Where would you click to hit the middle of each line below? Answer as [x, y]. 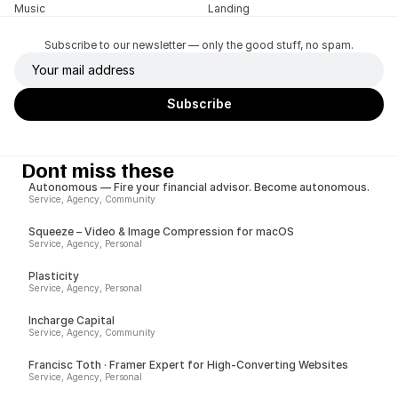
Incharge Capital [72, 320]
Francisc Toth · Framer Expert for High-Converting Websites [188, 364]
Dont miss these [98, 168]
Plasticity [54, 275]
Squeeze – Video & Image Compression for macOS [161, 231]
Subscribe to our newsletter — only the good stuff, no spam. [199, 44]
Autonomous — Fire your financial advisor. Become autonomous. [199, 187]
